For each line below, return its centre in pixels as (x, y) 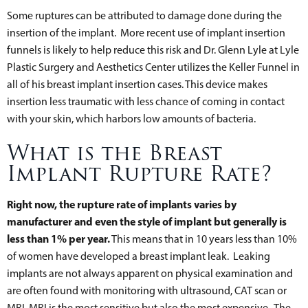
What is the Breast (114, 153)
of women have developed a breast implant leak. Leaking (139, 256)
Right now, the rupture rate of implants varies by (122, 204)
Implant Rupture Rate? (139, 174)
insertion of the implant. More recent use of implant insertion (146, 32)
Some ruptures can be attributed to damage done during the (144, 15)
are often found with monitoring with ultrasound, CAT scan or (147, 290)
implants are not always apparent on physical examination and (150, 273)
